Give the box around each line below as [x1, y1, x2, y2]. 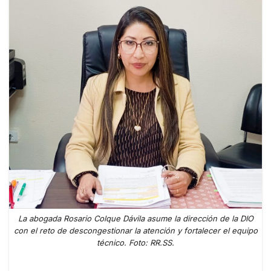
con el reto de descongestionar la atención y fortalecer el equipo [13, 226, 258, 236]
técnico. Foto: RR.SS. [97, 238, 174, 248]
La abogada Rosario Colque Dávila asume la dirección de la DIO [18, 214, 253, 224]
